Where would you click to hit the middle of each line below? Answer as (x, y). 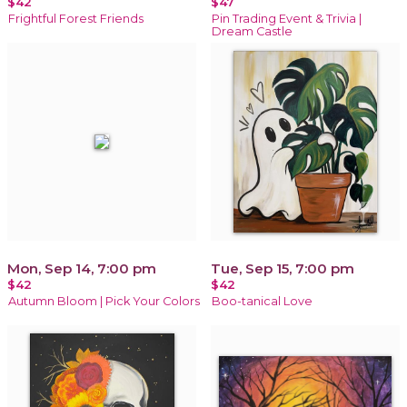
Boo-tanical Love (262, 301)
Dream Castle (252, 31)
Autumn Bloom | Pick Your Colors (104, 301)
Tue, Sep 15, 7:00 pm (283, 268)
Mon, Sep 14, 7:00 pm (82, 268)
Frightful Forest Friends (76, 18)
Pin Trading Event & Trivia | (287, 18)
